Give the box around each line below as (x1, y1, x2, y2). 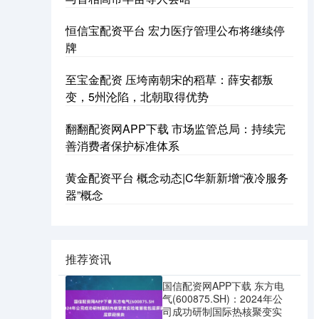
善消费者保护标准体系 (66, 137, 179, 154)
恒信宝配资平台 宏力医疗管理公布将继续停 (66, 22, 285, 38)
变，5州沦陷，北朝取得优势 (66, 88, 209, 105)
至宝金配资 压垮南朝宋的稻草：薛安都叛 (66, 71, 273, 88)
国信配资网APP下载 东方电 (162, 278, 284, 293)
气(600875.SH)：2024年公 (162, 291, 283, 305)
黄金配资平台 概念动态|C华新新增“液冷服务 (66, 169, 288, 186)
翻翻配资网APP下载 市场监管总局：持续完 (66, 120, 286, 137)
